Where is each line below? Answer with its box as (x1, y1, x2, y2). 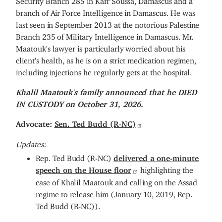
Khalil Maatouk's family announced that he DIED (16, 87, 197, 94)
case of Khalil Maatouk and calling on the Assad (36, 177, 197, 183)
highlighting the (138, 165, 193, 171)
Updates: (16, 139, 46, 146)
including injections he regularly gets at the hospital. (16, 67, 192, 74)
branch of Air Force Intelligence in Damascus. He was (16, 8, 195, 14)
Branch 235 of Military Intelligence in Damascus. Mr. (16, 32, 193, 38)
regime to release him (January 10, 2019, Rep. (36, 189, 192, 195)
